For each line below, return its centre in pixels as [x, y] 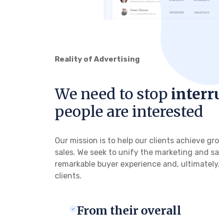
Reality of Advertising [97, 59]
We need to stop [113, 94]
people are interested [129, 111]
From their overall [129, 210]
